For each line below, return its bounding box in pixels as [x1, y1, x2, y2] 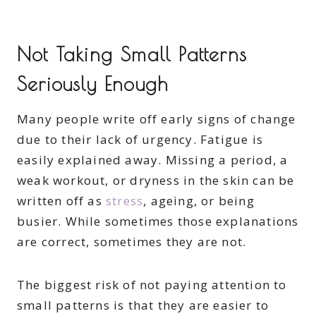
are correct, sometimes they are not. [17, 233, 247, 250]
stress [106, 193, 144, 209]
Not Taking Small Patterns [17, 42, 248, 66]
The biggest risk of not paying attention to [17, 276, 287, 293]
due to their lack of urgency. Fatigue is [17, 131, 264, 148]
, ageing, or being [143, 193, 255, 209]
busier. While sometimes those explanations [17, 213, 299, 230]
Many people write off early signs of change [17, 111, 296, 128]
